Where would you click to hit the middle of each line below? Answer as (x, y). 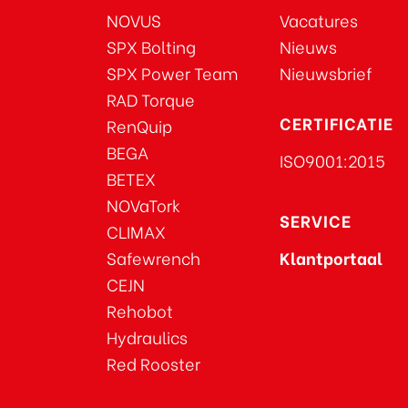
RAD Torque (151, 99)
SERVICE (316, 220)
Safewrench (153, 258)
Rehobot (140, 311)
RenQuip (139, 126)
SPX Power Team (172, 73)
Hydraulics (147, 337)
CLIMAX (136, 231)
